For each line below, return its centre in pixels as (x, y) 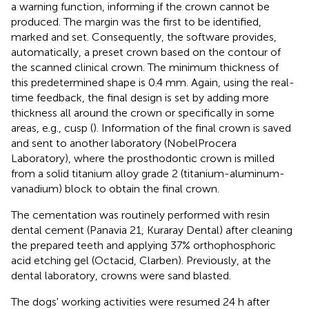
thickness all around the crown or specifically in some (143, 112)
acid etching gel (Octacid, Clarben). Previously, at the (141, 260)
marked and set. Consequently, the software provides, (144, 37)
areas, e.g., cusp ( (52, 128)
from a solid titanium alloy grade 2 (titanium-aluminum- (148, 173)
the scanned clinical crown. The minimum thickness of (145, 67)
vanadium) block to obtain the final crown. (115, 188)
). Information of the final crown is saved (192, 128)
